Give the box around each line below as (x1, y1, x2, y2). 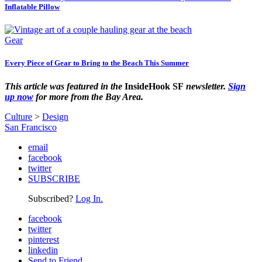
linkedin (28, 244, 58, 255)
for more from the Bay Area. (33, 91, 143, 102)
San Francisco (5, 122, 57, 132)
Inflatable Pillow (5, 2, 60, 12)
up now (5, 91, 33, 102)
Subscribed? (28, 193, 75, 204)
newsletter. (184, 81, 228, 91)
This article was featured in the (5, 81, 125, 91)
